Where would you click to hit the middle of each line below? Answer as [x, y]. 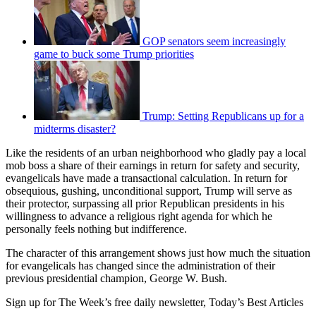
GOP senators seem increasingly [214, 41]
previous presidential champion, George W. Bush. [116, 278]
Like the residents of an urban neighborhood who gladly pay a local [156, 152]
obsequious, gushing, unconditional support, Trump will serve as [149, 190]
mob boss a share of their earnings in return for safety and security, [153, 165]
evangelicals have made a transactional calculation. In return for [146, 178]
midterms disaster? [75, 128]
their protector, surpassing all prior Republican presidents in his [145, 203]
